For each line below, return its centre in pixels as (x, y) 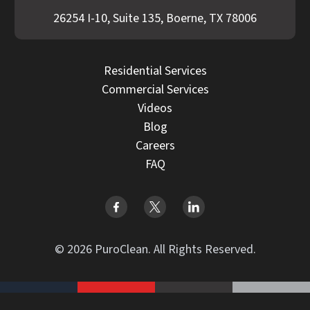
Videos (155, 108)
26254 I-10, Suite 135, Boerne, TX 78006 (155, 18)
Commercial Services (155, 89)
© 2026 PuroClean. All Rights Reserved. (155, 249)
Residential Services (155, 71)
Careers (155, 145)
